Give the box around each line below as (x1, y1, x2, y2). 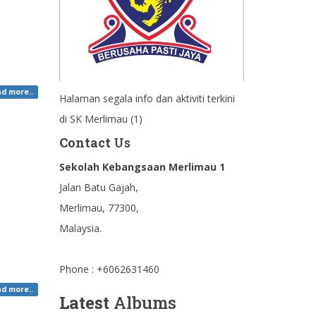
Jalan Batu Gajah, (59, 180, 138, 194)
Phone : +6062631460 (59, 262, 159, 276)
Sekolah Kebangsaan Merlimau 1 (59, 159, 225, 174)
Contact (59, 133, 111, 151)
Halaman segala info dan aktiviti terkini (59, 91, 235, 105)
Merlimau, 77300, (59, 200, 139, 214)
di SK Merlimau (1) (59, 111, 142, 126)
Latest (59, 291, 109, 314)
